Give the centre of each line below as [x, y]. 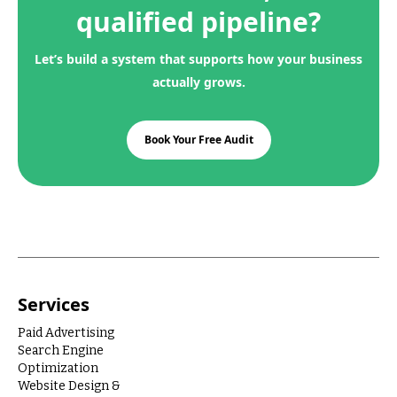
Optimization [58, 368]
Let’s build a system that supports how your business [198, 58]
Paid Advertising [66, 332]
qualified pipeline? [198, 21]
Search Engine [61, 350]
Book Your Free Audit [198, 139]
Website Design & [69, 385]
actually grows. [198, 82]
